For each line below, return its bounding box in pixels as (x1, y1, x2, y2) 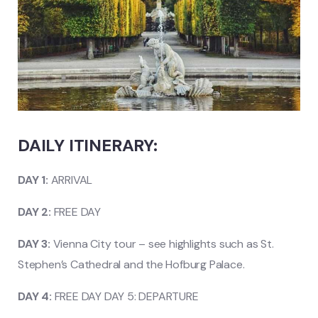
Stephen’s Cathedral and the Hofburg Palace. (18, 257, 245, 273)
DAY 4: (18, 289, 52, 305)
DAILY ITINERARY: (18, 134, 158, 157)
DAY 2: (18, 204, 51, 220)
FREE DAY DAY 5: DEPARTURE (51, 289, 199, 305)
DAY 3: (18, 236, 50, 252)
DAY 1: (18, 172, 48, 188)
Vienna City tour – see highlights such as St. (50, 236, 274, 252)
